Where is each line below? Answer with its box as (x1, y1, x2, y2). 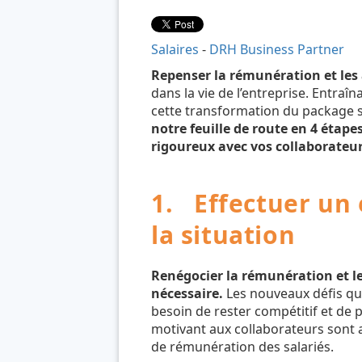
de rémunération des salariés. (151, 338, 334, 356)
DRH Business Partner (209, 40, 344, 58)
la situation (151, 218, 296, 251)
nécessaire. (151, 284, 223, 302)
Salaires (151, 40, 199, 58)
